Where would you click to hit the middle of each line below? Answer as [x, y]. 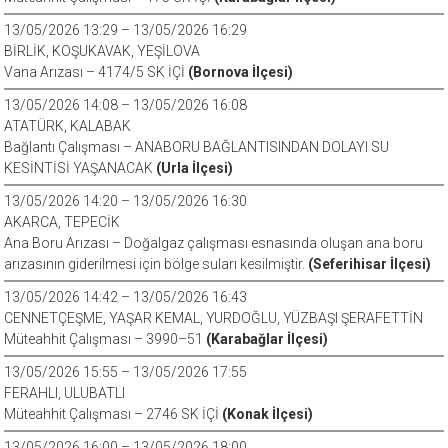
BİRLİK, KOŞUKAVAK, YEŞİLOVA [102, 51]
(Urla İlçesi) [195, 168]
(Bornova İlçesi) [241, 72]
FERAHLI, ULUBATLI [65, 393]
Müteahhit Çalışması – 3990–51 [105, 339]
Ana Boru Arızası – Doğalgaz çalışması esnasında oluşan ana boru [214, 243]
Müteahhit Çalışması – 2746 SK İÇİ [113, 414]
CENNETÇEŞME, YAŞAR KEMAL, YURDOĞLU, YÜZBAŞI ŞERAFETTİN [214, 318]
